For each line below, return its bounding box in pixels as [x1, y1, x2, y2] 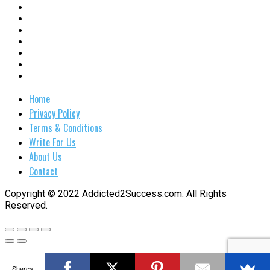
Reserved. [5, 199, 48, 212]
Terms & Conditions [29, 121, 102, 136]
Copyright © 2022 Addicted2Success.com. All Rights [5, 188, 227, 200]
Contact [29, 164, 58, 179]
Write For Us [29, 135, 76, 150]
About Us [29, 149, 62, 165]
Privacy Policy [29, 106, 80, 121]
